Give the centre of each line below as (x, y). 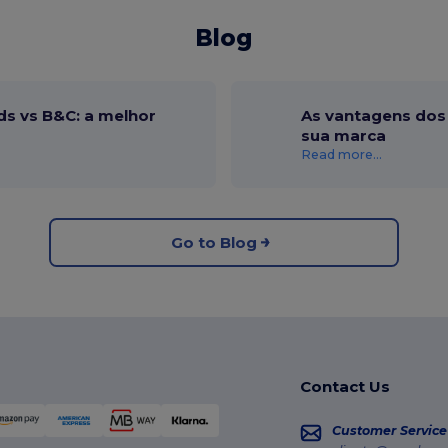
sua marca (344, 136)
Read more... (342, 155)
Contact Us (344, 387)
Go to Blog (213, 242)
